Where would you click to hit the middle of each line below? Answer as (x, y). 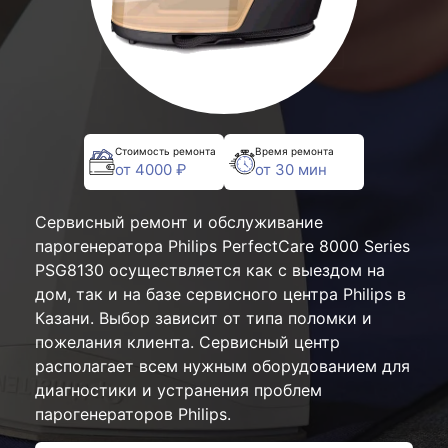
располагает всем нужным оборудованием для (222, 366)
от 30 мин (291, 169)
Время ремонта (294, 150)
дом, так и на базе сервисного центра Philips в (220, 294)
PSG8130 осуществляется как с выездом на (210, 270)
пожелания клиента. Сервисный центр (187, 342)
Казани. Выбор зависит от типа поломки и (203, 318)
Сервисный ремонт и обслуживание (179, 222)
